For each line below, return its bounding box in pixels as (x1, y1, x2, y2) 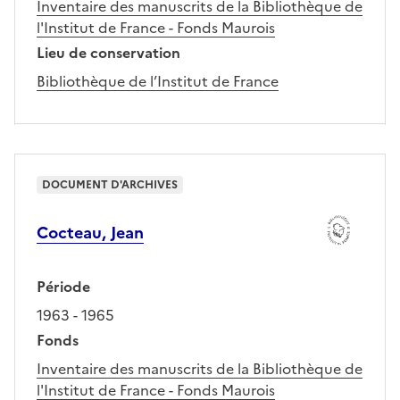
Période (37, 276, 90, 298)
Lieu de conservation (37, 42, 180, 64)
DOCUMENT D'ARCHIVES (42, 177, 178, 194)
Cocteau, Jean (37, 221, 144, 246)
